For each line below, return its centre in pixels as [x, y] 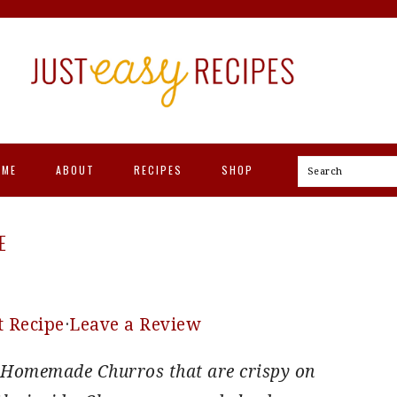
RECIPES [158, 170]
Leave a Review [135, 325]
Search [329, 171]
